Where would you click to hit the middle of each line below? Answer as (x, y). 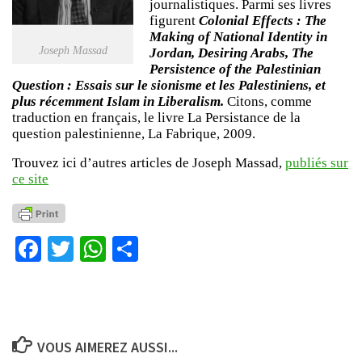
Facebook (91, 248)
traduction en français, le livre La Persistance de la (156, 117)
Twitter (109, 248)
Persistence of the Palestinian (235, 69)
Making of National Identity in (238, 36)
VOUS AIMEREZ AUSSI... (107, 347)
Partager (181, 248)
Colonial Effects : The (263, 20)
